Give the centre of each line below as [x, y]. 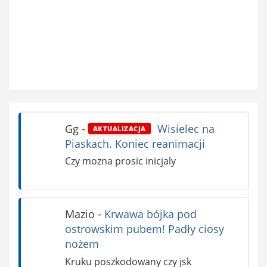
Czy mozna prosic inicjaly [120, 161]
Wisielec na [184, 128]
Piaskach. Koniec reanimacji [135, 143]
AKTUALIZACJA [119, 129]
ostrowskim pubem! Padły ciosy [144, 229]
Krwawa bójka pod [150, 214]
